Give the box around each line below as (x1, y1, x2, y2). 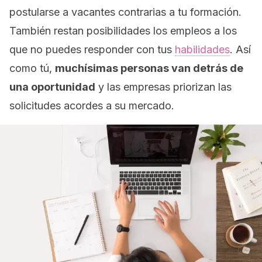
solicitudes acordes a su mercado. (9, 99, 174, 112)
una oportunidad (9, 81, 95, 93)
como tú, (9, 62, 55, 74)
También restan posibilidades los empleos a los (9, 25, 237, 37)
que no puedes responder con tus (9, 43, 175, 56)
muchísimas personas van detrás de (55, 62, 243, 74)
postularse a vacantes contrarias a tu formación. (9, 6, 242, 18)
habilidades (175, 43, 230, 56)
